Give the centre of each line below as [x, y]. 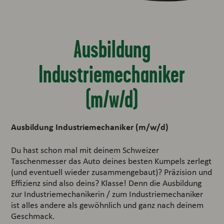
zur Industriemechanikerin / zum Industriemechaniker [107, 194]
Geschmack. [33, 216]
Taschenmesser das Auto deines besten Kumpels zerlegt [111, 161]
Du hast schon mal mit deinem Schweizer [85, 150]
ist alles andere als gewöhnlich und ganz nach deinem [107, 205]
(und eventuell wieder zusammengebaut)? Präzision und [112, 172]
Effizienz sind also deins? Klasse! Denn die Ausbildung [106, 183]
